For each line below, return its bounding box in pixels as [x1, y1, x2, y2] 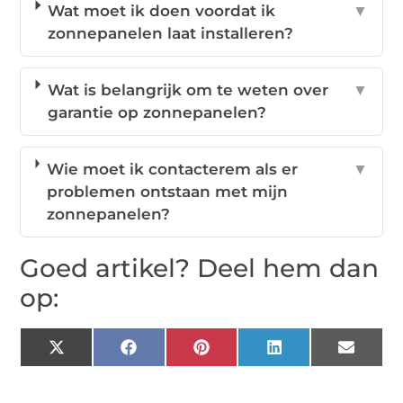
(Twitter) [63, 360, 129, 379]
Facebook [135, 345, 212, 363]
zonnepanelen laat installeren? [48, 24, 294, 43]
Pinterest [208, 345, 278, 363]
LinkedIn [281, 345, 348, 363]
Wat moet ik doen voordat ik [48, 2, 276, 21]
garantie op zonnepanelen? [47, 103, 266, 122]
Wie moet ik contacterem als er [46, 160, 298, 179]
